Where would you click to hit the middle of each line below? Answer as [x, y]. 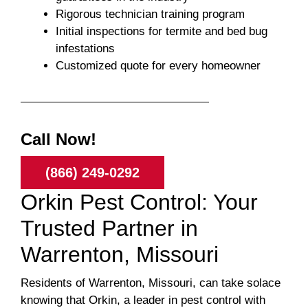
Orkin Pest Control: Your [139, 202]
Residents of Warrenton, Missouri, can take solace [151, 283]
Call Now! [58, 140]
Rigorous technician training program [150, 14]
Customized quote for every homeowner [158, 66]
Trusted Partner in [109, 229]
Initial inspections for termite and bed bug [162, 32]
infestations [85, 49]
